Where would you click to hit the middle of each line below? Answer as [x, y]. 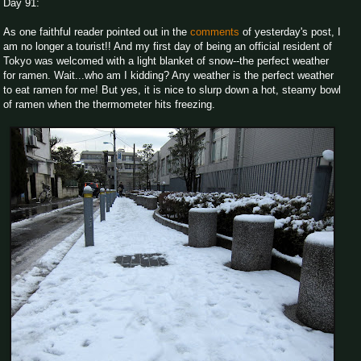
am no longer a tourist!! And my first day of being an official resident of [168, 46]
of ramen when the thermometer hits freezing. [109, 104]
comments [215, 31]
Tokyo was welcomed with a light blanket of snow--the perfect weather [166, 60]
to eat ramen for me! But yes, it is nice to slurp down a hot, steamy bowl [172, 89]
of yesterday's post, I [290, 31]
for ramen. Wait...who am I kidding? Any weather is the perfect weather [168, 75]
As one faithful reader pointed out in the [97, 31]
